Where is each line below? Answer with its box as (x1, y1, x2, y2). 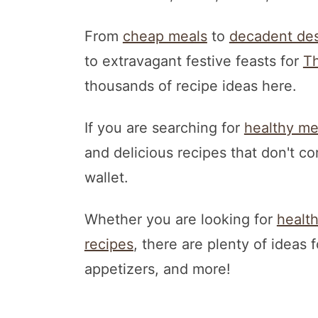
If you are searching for (84, 119, 244, 136)
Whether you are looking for (84, 210, 277, 228)
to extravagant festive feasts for (84, 52, 303, 70)
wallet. (84, 168, 128, 186)
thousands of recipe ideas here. (84, 77, 297, 94)
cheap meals (122, 27, 207, 45)
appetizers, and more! (84, 260, 231, 278)
